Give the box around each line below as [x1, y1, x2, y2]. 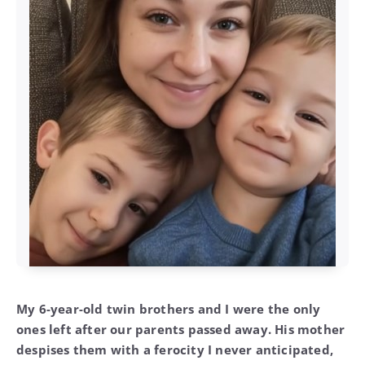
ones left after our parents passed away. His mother [16, 320, 345, 337]
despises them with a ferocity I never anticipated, [16, 341, 334, 358]
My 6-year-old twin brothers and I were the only [16, 300, 321, 317]
